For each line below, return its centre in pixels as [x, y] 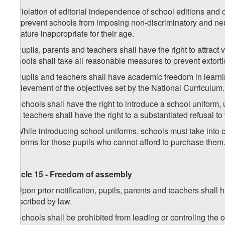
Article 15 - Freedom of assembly [70, 174]
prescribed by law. [40, 201]
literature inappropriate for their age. [71, 34]
